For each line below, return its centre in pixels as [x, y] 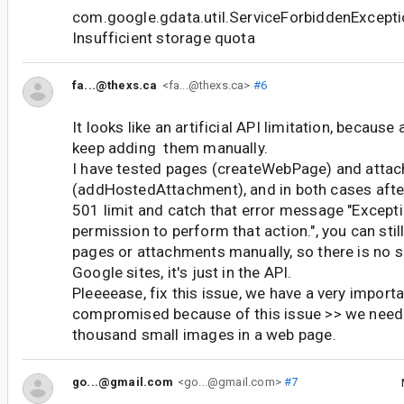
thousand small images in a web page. [204, 335]
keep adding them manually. [170, 148]
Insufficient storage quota [164, 37]
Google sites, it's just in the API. [182, 273]
